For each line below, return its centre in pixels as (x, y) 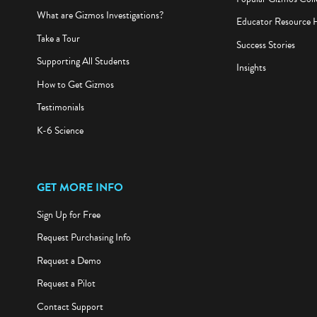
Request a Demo (69, 260)
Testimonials (60, 108)
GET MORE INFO (80, 187)
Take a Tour (58, 38)
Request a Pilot (66, 284)
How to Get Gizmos (75, 84)
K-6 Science (60, 130)
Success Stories (265, 45)
